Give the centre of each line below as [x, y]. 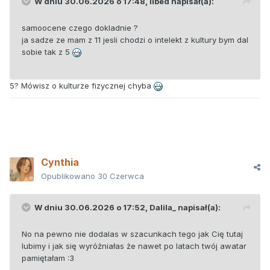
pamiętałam [45, 258]
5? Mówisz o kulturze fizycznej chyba [82, 86]
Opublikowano [69, 176]
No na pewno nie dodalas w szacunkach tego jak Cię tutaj [132, 234]
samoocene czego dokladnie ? [81, 28]
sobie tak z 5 [47, 52]
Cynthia [60, 162]
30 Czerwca [121, 176]
